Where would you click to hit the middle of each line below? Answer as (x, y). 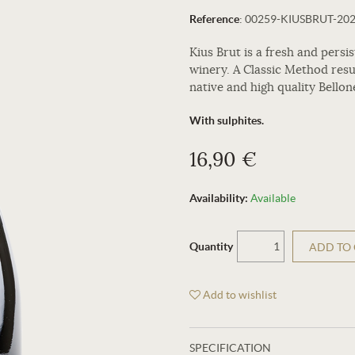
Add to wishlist (239, 295)
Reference (214, 19)
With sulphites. (227, 120)
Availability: (219, 198)
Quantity (211, 246)
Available (273, 198)
